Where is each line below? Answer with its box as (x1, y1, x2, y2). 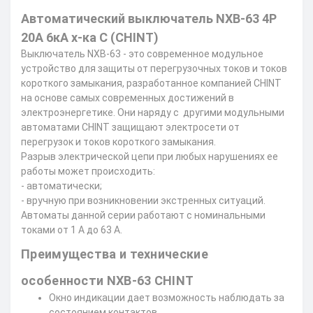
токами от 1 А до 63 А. (21, 224, 122, 235)
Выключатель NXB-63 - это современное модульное (21, 48, 263, 59)
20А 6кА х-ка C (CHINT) (21, 30, 159, 45)
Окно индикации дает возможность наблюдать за (49, 292, 284, 303)
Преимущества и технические (21, 247, 208, 261)
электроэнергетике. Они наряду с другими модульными (21, 107, 284, 118)
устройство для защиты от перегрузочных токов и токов (21, 63, 287, 74)
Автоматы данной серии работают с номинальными (21, 210, 265, 221)
